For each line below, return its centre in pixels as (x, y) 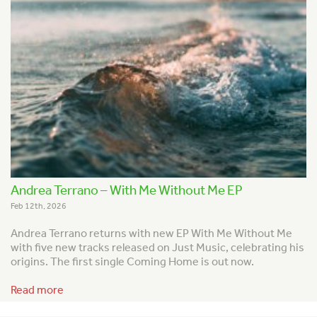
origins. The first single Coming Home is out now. (132, 262)
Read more (37, 289)
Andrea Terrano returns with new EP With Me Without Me (151, 234)
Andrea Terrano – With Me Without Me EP (127, 190)
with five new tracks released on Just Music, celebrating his (157, 248)
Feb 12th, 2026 (39, 206)
